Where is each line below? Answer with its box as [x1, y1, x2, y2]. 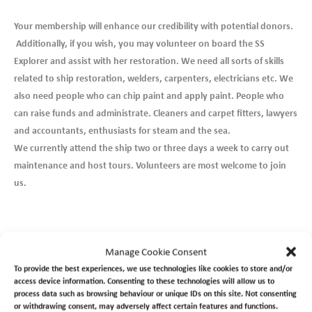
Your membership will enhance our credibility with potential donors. [14, 19, 293, 32]
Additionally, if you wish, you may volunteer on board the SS [14, 37, 265, 49]
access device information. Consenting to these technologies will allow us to [14, 275, 274, 286]
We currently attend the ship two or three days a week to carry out [14, 141, 289, 154]
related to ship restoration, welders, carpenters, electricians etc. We [14, 72, 293, 84]
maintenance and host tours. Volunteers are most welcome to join [14, 159, 286, 171]
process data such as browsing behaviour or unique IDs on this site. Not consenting [14, 288, 297, 299]
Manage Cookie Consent [105, 244, 207, 258]
